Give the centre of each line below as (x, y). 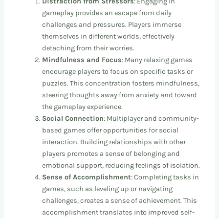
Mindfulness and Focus (82, 60)
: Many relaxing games (157, 60)
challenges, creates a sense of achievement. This (120, 201)
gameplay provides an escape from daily (107, 13)
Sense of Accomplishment (87, 177)
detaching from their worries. (88, 48)
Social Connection (73, 119)
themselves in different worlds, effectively (109, 37)
